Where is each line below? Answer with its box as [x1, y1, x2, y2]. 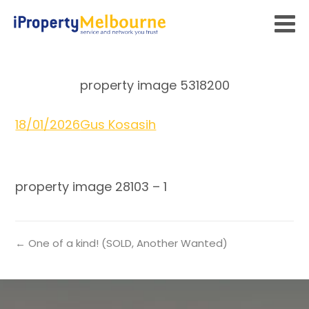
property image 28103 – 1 [15, 178, 168, 195]
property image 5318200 [79, 77, 230, 94]
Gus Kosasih [80, 116, 157, 133]
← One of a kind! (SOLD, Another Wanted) [15, 236, 228, 250]
